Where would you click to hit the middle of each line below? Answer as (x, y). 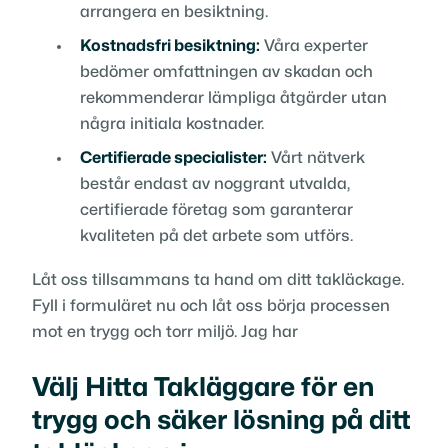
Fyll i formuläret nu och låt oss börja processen (211, 305)
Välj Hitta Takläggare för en (203, 387)
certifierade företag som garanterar (216, 209)
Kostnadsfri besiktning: (170, 45)
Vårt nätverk (316, 157)
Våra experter (314, 45)
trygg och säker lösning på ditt (221, 420)
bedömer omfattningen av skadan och (226, 71)
